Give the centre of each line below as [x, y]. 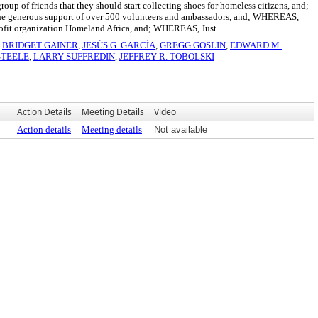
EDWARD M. [256, 45]
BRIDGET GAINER [40, 45]
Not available [181, 130]
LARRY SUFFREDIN [74, 56]
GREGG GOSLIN [193, 45]
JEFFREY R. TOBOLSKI [167, 56]
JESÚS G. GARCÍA [119, 45]
